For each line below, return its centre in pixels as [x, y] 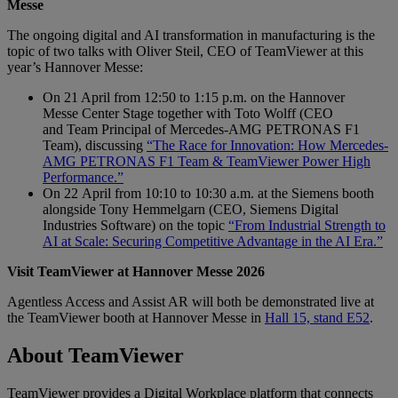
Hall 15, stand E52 [317, 317]
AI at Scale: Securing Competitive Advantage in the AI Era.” [213, 241]
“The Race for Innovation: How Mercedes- [267, 145]
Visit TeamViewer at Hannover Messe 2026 [136, 271]
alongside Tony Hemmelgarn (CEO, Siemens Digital [191, 209]
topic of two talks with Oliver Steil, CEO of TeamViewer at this [185, 51]
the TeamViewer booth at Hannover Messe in [136, 317]
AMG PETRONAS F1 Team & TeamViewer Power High [207, 161]
